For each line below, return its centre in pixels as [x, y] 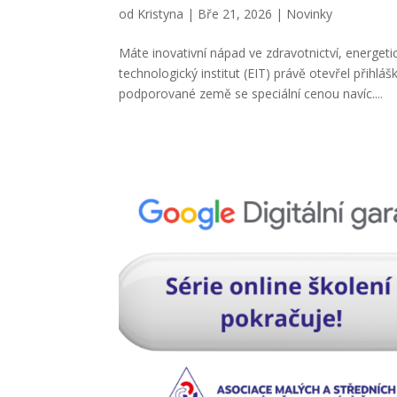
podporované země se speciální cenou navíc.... [251, 94]
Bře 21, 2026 [235, 14]
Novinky [310, 14]
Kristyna [161, 14]
